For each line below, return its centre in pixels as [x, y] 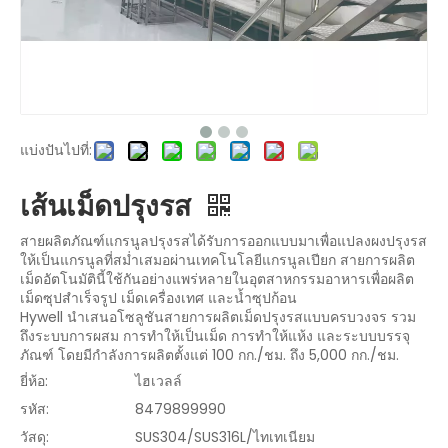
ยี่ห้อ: [34, 381]
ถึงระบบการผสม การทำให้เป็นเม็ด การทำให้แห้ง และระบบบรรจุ [215, 336]
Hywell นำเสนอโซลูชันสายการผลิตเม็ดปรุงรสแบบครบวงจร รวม [218, 317]
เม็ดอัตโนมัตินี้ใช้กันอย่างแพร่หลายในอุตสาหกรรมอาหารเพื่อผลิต [217, 279]
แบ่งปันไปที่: [56, 150]
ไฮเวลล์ [158, 381]
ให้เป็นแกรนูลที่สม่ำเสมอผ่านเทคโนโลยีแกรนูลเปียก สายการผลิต [217, 260]
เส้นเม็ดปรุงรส [109, 206]
